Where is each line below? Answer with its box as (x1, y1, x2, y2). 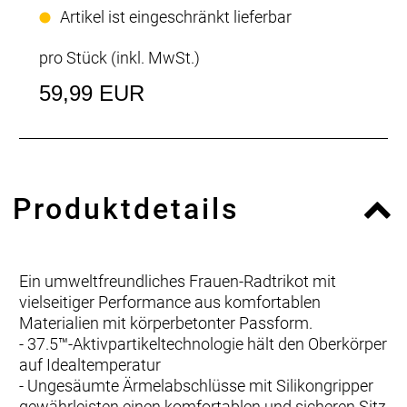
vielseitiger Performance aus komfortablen (19, 293, 321, 312)
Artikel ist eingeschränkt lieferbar (60, 7, 292, 26)
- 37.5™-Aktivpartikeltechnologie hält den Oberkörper (19, 334, 387, 353)
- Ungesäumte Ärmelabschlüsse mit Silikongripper (19, 376, 373, 395)
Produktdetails (13, 192, 240, 226)
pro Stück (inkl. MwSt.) (39, 48, 200, 67)
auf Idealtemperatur (19, 355, 161, 374)
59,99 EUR (39, 81, 144, 105)
